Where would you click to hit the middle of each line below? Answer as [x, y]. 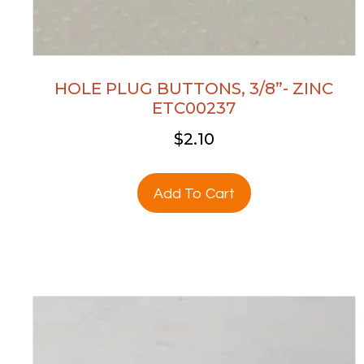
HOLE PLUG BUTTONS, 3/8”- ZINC [194, 88]
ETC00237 [194, 108]
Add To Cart [194, 193]
